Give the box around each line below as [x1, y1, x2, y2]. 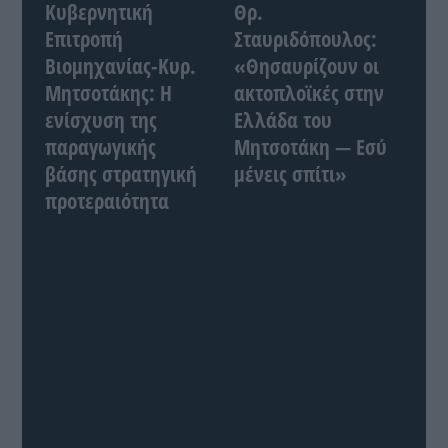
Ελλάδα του [234, 105, 332, 134]
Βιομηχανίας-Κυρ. [44, 51, 196, 80]
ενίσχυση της [44, 105, 157, 134]
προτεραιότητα [44, 186, 169, 215]
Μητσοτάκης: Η [44, 78, 172, 107]
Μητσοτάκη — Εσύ [234, 132, 387, 161]
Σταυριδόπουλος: [234, 24, 377, 53]
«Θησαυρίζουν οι [234, 51, 379, 80]
